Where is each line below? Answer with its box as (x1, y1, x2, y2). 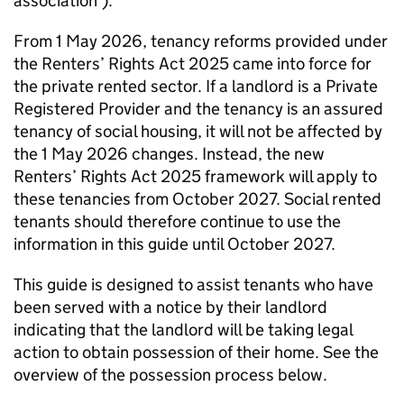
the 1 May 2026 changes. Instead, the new (14, 143, 325, 164)
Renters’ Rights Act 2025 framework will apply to (14, 166, 377, 187)
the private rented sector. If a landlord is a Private (14, 76, 378, 96)
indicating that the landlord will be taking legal (14, 319, 353, 340)
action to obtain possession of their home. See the (14, 342, 379, 363)
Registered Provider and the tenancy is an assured (14, 98, 383, 119)
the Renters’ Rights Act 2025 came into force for (14, 53, 372, 74)
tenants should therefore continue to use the (14, 211, 341, 232)
